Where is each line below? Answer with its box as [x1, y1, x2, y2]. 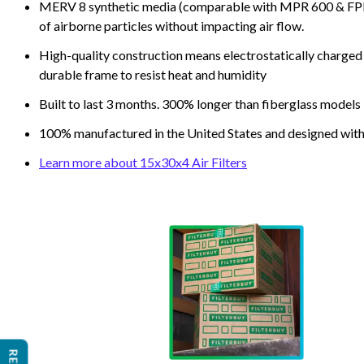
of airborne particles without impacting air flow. [39, 18, 304, 33]
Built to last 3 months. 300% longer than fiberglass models [39, 96, 361, 111]
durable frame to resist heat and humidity [39, 67, 266, 82]
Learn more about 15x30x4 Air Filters [39, 154, 247, 170]
